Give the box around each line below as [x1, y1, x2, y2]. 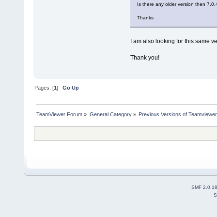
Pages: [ [34, 84, 54, 91]
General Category [89, 111, 132, 117]
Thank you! [130, 54, 159, 62]
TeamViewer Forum [36, 111, 83, 117]
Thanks [137, 15, 154, 21]
